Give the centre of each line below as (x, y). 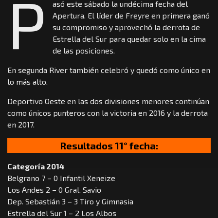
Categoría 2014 (36, 166)
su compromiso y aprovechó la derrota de (127, 27)
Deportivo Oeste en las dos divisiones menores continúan (108, 101)
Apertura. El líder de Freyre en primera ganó (131, 16)
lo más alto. (27, 82)
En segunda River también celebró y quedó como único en (109, 70)
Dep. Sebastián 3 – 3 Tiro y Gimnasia (70, 201)
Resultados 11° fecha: (109, 146)
